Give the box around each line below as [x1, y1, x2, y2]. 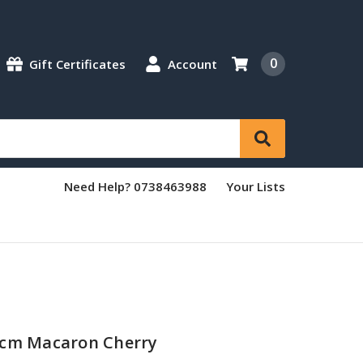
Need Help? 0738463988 [64, 177, 207, 194]
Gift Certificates [29, 56, 126, 73]
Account [168, 56, 217, 73]
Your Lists [226, 177, 285, 194]
